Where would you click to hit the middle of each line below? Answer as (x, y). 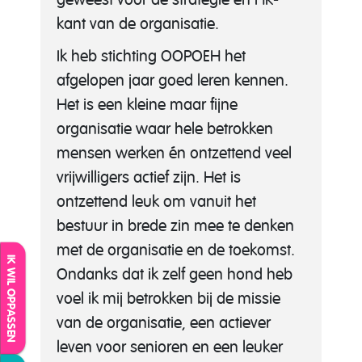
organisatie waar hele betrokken (165, 129)
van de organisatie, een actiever (164, 323)
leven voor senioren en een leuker (170, 347)
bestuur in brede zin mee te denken (175, 226)
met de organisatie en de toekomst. (176, 250)
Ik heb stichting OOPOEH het (151, 56)
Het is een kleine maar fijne (147, 105)
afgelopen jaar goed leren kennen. (173, 80)
